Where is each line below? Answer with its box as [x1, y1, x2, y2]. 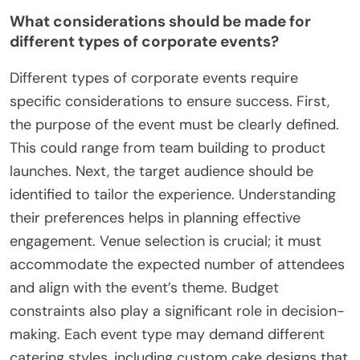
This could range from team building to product [10, 137, 325, 157]
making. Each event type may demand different [10, 324, 325, 344]
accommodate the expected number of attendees [10, 254, 345, 274]
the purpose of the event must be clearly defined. [10, 114, 339, 134]
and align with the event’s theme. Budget [10, 277, 279, 297]
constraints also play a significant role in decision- [10, 301, 345, 321]
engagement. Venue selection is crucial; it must [10, 231, 321, 251]
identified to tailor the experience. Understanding [10, 184, 336, 204]
